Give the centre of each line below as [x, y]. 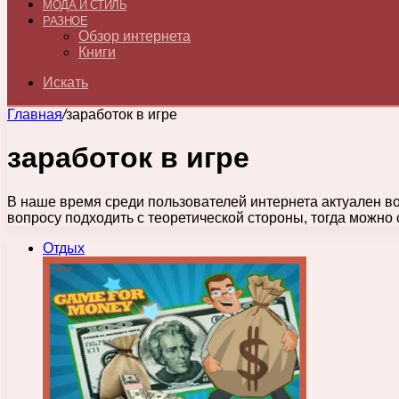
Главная [35, 114]
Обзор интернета [134, 36]
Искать [65, 82]
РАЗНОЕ [65, 21]
